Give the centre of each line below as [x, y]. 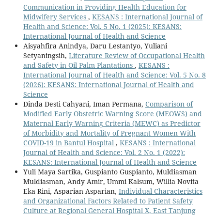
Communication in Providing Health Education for [105, 7]
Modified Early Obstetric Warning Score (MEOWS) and [112, 113]
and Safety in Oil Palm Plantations [79, 65]
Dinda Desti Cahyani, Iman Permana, [84, 104]
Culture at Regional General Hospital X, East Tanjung [109, 210]
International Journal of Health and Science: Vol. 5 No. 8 [114, 75]
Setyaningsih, [46, 55]
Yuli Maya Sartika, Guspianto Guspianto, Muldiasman [110, 171]
